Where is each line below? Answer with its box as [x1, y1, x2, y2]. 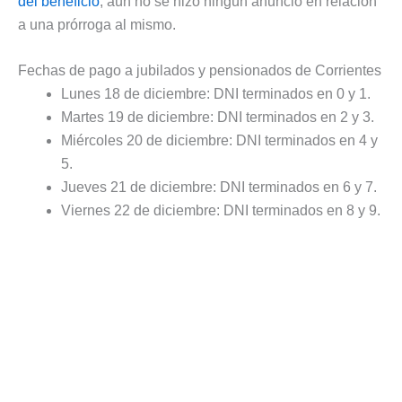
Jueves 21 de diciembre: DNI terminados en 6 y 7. [61, 179, 377, 196]
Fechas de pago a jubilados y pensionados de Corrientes [18, 63, 381, 79]
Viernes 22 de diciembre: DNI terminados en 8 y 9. [61, 203, 380, 219]
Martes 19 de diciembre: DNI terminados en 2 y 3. [61, 109, 374, 126]
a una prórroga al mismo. [18, 16, 176, 32]
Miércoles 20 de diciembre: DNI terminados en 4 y [61, 133, 378, 149]
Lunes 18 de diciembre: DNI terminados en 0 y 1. [61, 86, 371, 102]
